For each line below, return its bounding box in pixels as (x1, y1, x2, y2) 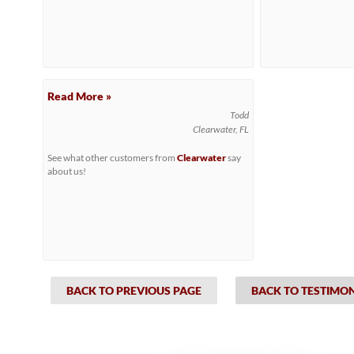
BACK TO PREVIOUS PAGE (66, 284, 201, 297)
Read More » (47, 89, 111, 103)
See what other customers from (47, 153, 177, 163)
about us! (47, 166, 86, 176)
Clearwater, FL (192, 123, 249, 135)
